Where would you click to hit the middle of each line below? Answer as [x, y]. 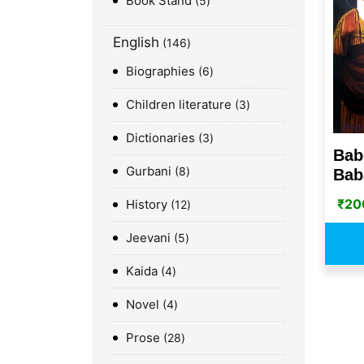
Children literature [179, 104]
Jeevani [148, 237]
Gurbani [149, 171]
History [147, 204]
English [136, 42]
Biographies [160, 71]
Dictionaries [160, 137]
